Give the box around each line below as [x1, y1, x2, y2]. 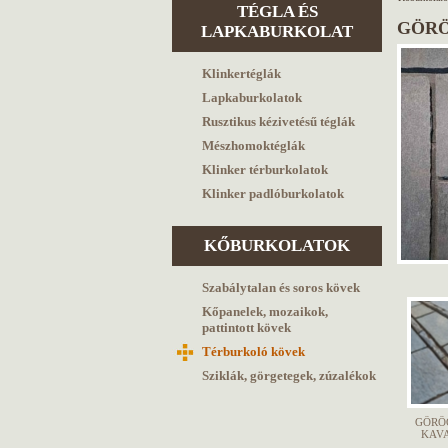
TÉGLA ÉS [236, 2, 318, 21]
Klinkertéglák [202, 66, 281, 81]
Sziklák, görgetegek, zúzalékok [202, 368, 376, 383]
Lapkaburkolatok [202, 90, 302, 105]
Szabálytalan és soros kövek [202, 280, 360, 295]
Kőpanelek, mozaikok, [202, 304, 328, 319]
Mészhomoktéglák [202, 138, 305, 153]
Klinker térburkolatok [202, 162, 328, 177]
